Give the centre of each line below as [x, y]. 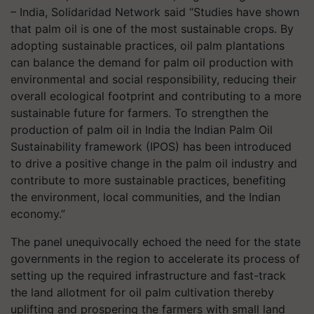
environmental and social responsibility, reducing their [153, 79]
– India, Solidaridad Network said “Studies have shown [155, 12]
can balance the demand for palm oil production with [152, 62]
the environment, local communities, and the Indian [145, 197]
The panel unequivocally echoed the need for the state [156, 242]
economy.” [38, 214]
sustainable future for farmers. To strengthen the [139, 113]
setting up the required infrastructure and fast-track [148, 275]
